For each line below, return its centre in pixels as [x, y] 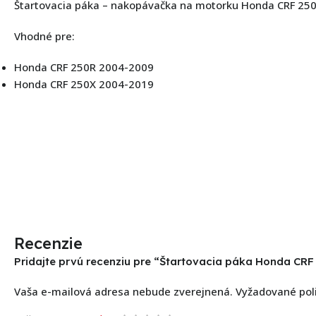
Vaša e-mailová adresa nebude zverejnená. [123, 291]
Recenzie [48, 243]
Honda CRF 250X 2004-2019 [84, 84]
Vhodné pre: [44, 36]
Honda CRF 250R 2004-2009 [84, 67]
